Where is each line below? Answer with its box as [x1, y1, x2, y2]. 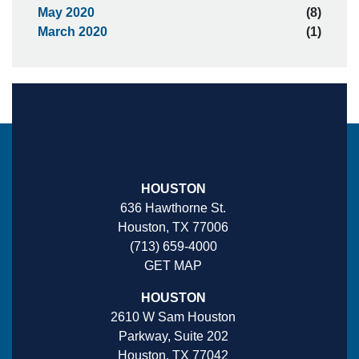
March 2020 [38, 25, 107, 38]
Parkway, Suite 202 [118, 329, 228, 343]
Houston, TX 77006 [118, 220, 228, 234]
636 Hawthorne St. [120, 201, 226, 215]
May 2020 [38, 6, 95, 19]
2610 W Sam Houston [111, 310, 236, 324]
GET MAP [144, 259, 202, 272]
